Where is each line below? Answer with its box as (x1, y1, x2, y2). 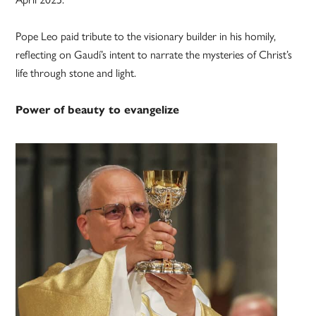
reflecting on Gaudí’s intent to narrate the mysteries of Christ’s (16, 48, 293, 62)
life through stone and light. (16, 66, 137, 80)
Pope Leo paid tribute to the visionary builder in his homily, (16, 30, 276, 44)
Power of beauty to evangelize (16, 103, 180, 117)
